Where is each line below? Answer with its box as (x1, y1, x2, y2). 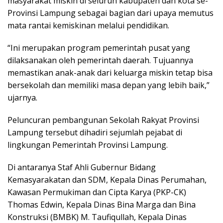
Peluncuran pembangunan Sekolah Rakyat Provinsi (7, 114, 199, 126)
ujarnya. (7, 92, 37, 104)
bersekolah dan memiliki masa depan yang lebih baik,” (7, 80, 210, 91)
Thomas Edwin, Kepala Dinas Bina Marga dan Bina (7, 199, 196, 211)
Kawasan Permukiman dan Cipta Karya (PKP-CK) (7, 187, 186, 198)
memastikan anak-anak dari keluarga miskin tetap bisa (7, 67, 213, 79)
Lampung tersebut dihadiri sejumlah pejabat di (7, 127, 182, 138)
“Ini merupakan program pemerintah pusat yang (7, 42, 190, 54)
